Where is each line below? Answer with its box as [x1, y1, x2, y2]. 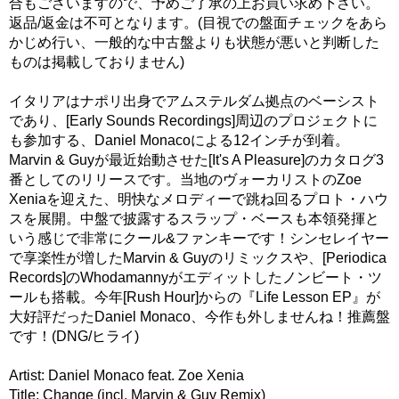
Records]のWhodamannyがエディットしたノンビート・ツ [9, 269, 382, 285]
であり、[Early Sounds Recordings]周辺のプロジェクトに [9, 112, 378, 128]
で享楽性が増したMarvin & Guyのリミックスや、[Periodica [9, 249, 387, 265]
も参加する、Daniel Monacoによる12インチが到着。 [9, 132, 349, 148]
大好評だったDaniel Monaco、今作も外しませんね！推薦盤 [9, 308, 390, 324]
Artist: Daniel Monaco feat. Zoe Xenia [9, 367, 244, 383]
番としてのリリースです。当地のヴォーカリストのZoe [9, 171, 362, 187]
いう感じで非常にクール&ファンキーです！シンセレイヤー [9, 230, 389, 246]
